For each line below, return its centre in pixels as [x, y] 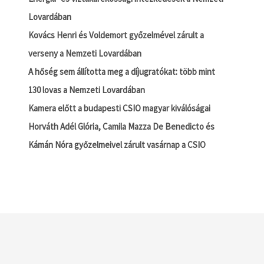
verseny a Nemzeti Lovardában [85, 53]
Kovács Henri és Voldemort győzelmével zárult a [116, 35]
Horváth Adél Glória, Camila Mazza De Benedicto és [121, 126]
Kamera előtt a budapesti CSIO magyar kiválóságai [119, 108]
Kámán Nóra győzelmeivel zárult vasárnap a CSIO [117, 145]
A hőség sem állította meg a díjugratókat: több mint [121, 72]
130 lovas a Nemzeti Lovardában [86, 90]
